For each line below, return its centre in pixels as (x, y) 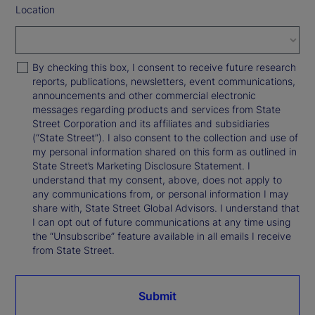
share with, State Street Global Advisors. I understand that (166, 208)
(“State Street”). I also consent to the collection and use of (165, 138)
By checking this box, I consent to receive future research (164, 67)
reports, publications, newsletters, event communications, (164, 82)
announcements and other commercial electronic (144, 96)
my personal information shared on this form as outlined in (165, 152)
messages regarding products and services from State (156, 110)
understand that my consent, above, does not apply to (157, 180)
